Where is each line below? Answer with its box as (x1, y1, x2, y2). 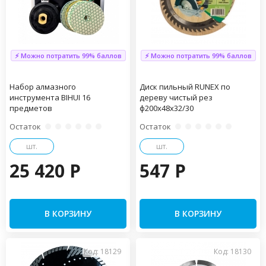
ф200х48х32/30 (140, 103, 194, 113)
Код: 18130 (214, 246, 251, 256)
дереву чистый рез (140, 92, 213, 103)
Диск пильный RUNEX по (140, 81, 230, 92)
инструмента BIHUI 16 (9, 92, 90, 103)
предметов (9, 103, 52, 113)
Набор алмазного (9, 81, 76, 92)
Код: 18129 (84, 246, 121, 256)
